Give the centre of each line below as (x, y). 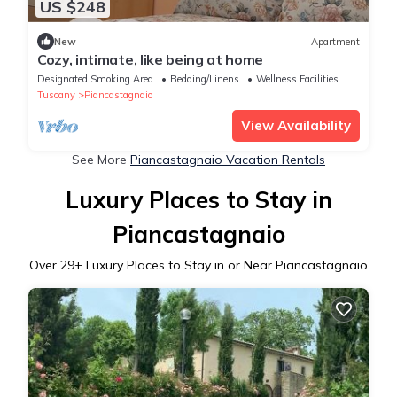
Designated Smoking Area (95, 79)
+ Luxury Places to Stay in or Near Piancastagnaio (221, 265)
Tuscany (56, 95)
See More (101, 160)
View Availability (296, 126)
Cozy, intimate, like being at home (151, 60)
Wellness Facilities (297, 79)
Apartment (335, 41)
